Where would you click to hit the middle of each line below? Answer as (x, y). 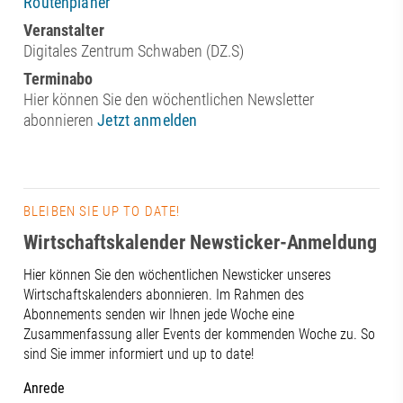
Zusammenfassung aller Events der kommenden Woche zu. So (200, 335)
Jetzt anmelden (148, 121)
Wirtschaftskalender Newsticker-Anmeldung (201, 243)
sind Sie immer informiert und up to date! (139, 354)
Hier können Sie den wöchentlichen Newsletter (169, 100)
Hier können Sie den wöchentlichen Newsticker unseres (178, 275)
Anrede (45, 389)
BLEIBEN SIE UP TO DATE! (102, 212)
